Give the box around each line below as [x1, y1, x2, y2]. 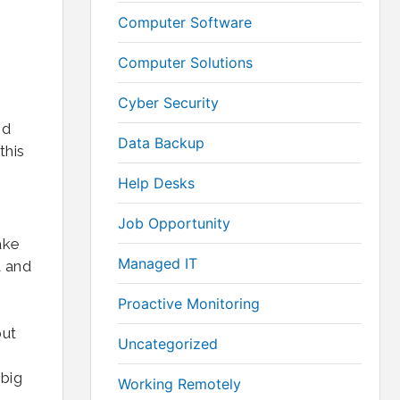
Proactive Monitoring [118, 295, 260, 313]
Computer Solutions [118, 54, 253, 72]
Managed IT [118, 254, 197, 273]
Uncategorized [118, 335, 218, 354]
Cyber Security [118, 94, 219, 112]
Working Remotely [118, 375, 241, 394]
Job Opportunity [118, 214, 230, 233]
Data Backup [118, 134, 204, 153]
